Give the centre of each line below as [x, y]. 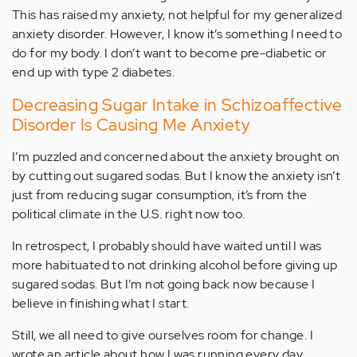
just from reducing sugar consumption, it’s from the [160, 195]
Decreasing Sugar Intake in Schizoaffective [177, 105]
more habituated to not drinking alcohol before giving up [175, 265]
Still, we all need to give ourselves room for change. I [163, 335]
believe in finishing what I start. [101, 303]
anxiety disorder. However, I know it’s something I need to [177, 34]
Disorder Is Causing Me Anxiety [131, 125]
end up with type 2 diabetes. [94, 72]
